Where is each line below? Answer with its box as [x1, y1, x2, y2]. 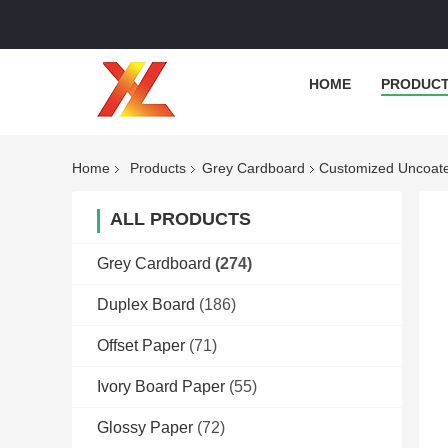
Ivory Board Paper [97, 378, 225, 396]
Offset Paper [97, 337, 185, 355]
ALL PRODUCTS [110, 209, 251, 230]
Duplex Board [97, 296, 195, 314]
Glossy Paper [97, 419, 193, 437]
